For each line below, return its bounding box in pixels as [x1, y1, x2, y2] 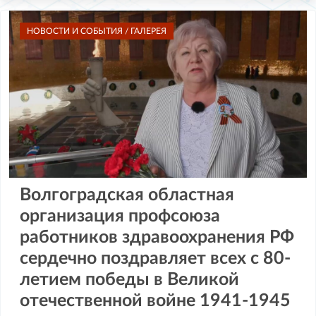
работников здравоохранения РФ [20, 229, 294, 247]
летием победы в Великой [20, 271, 239, 289]
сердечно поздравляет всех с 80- [20, 250, 291, 268]
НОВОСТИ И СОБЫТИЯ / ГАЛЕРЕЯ [27, 27, 166, 36]
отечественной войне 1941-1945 [20, 292, 291, 310]
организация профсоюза [20, 207, 220, 226]
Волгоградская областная [20, 186, 234, 205]
